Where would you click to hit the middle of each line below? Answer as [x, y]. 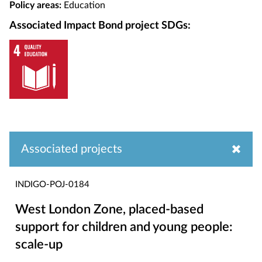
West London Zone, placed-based [109, 209]
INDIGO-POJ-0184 [52, 184]
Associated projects [72, 149]
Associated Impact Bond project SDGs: [100, 26]
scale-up [39, 244]
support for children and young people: [124, 227]
